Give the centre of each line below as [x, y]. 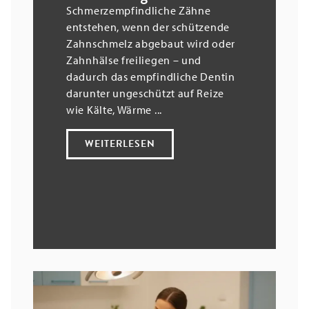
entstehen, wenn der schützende [148, 27]
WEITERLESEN [120, 144]
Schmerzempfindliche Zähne [139, 11]
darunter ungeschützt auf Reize [145, 93]
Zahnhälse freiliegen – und [134, 60]
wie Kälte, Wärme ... [114, 110]
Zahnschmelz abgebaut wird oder [151, 44]
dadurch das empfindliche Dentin [151, 77]
